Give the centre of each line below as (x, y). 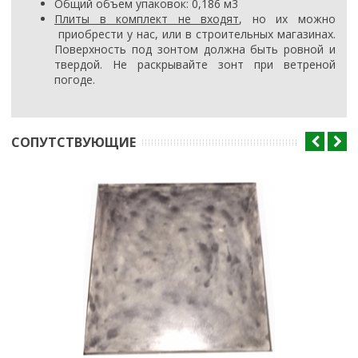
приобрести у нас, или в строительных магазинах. (195, 34)
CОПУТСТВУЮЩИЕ (74, 143)
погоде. (75, 80)
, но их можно (288, 19)
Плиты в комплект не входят (147, 19)
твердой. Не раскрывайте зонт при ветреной (195, 65)
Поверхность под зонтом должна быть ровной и (195, 50)
